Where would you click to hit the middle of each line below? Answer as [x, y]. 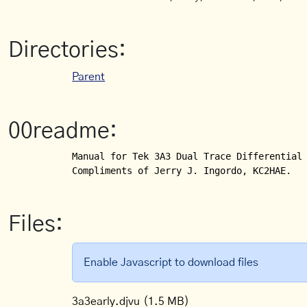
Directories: [67, 50]
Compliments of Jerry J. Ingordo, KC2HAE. [182, 171]
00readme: [63, 131]
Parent [89, 77]
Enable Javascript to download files [171, 262]
